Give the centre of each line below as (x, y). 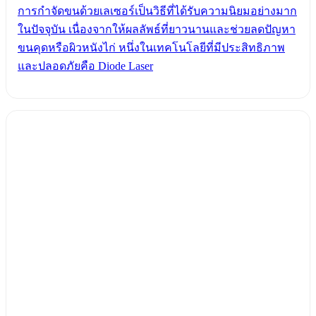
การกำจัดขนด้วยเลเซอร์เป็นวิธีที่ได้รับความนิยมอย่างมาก (157, 11)
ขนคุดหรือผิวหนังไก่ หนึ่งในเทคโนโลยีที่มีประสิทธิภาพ (151, 48)
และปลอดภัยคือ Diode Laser (85, 66)
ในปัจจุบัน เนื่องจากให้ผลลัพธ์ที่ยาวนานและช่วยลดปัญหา (157, 30)
